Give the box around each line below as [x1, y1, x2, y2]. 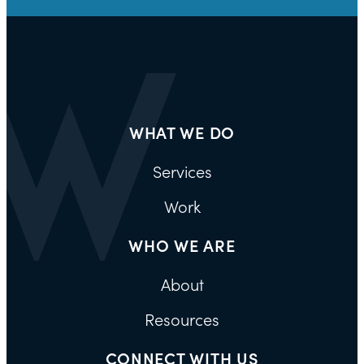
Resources [145, 309, 219, 331]
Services [152, 161, 212, 183]
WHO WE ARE [128, 235, 236, 257]
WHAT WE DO [128, 122, 236, 144]
